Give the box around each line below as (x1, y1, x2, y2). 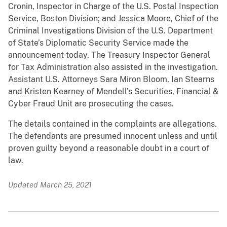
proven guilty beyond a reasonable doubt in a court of (8, 143, 209, 154)
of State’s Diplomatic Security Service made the (8, 38, 188, 48)
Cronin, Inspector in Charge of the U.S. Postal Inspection (8, 2, 218, 12)
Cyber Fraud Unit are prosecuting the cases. (8, 99, 176, 109)
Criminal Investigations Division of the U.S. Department (8, 26, 213, 36)
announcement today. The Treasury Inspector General (8, 50, 210, 60)
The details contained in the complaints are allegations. (8, 119, 217, 129)
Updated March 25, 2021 (8, 180, 92, 190)
